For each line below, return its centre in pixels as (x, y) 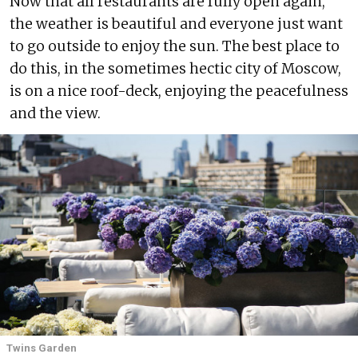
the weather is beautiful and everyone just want (176, 24)
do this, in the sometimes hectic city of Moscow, (175, 69)
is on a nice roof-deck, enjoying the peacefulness (179, 91)
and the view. (55, 113)
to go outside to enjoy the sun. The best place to (175, 46)
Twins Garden (42, 348)
